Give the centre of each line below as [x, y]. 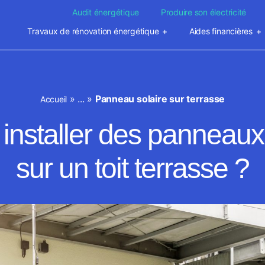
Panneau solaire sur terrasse [160, 99]
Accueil [54, 99]
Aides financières [221, 31]
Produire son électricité [203, 12]
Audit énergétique [106, 12]
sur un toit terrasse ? [132, 168]
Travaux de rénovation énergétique [93, 31]
